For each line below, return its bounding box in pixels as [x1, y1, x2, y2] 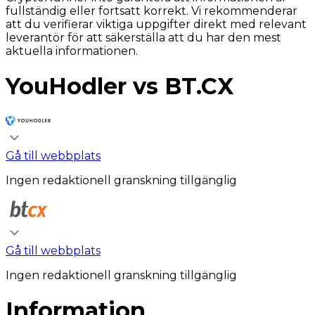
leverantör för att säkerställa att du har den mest [6, 31, 281, 44]
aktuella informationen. [6, 44, 138, 58]
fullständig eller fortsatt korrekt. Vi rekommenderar [6, 4, 297, 18]
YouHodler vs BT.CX [6, 72, 233, 101]
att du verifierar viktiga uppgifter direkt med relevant [6, 18, 307, 31]
